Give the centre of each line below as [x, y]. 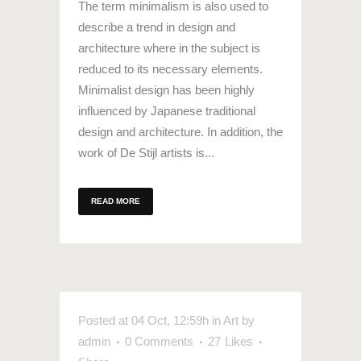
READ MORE [116, 201]
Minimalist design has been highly [166, 89]
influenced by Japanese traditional [167, 110]
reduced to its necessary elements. [170, 68]
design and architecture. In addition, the [180, 131]
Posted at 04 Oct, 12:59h [143, 320]
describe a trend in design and [157, 27]
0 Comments [159, 341]
